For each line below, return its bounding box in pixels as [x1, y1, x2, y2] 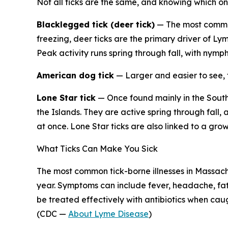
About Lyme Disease [68, 209, 149, 219]
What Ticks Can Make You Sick [37, 144, 158, 154]
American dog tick [37, 70, 114, 80]
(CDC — [37, 209, 68, 219]
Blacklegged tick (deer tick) [37, 19, 155, 30]
